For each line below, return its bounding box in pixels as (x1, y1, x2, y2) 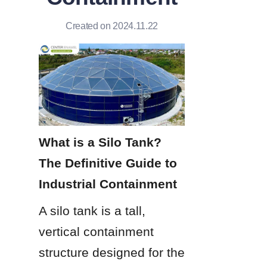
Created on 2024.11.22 (65, 21, 159, 31)
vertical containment (39, 224, 154, 238)
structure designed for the (39, 245, 185, 259)
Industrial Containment (39, 176, 177, 191)
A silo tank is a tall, (39, 203, 145, 218)
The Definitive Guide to (39, 156, 177, 170)
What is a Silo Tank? (39, 135, 162, 149)
